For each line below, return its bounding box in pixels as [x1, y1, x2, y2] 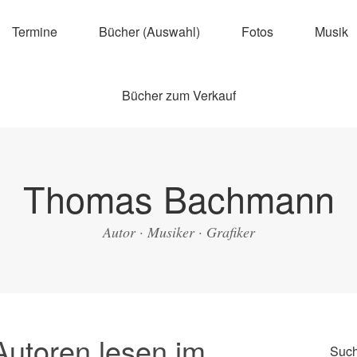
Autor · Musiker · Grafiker [102, 222, 255, 241]
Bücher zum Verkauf [121, 86, 236, 104]
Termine [12, 22, 57, 41]
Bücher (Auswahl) [99, 22, 200, 41]
